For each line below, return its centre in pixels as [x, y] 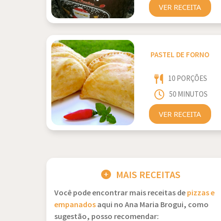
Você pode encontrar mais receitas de [121, 193]
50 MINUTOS [188, 95]
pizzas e [201, 193]
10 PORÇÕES [188, 78]
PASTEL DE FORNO [180, 55]
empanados [75, 205]
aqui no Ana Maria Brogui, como [152, 205]
